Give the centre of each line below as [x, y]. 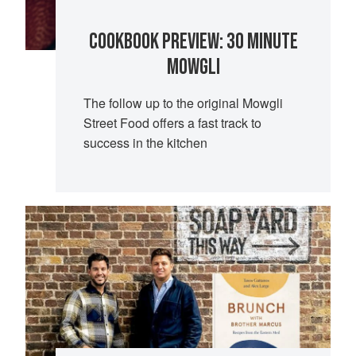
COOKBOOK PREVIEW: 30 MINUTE [193, 41]
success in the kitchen [145, 142]
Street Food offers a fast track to [172, 122]
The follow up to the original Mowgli [183, 103]
